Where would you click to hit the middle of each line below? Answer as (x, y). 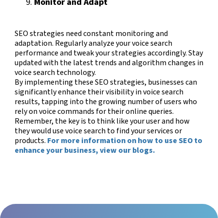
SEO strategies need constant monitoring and (91, 33)
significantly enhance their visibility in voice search (99, 92)
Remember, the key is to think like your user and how (102, 121)
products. (31, 140)
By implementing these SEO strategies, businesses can (106, 82)
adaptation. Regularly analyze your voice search (93, 43)
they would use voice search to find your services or (98, 131)
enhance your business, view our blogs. (85, 150)
